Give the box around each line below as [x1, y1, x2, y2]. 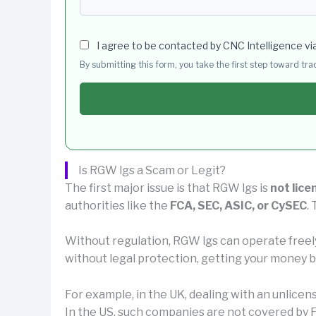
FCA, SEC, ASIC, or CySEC [170, 198, 307, 212]
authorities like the [65, 198, 170, 212]
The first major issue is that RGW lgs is [65, 181, 270, 195]
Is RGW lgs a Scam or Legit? [78, 163, 226, 177]
